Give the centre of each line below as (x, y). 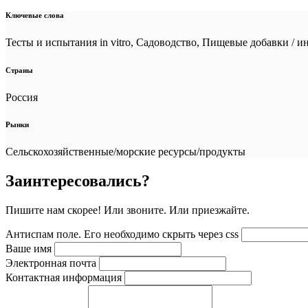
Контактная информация (64, 278)
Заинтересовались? (78, 181)
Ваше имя (29, 249)
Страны (19, 70)
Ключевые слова (35, 15)
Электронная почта (51, 263)
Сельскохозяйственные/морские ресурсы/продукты (125, 152)
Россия (22, 97)
